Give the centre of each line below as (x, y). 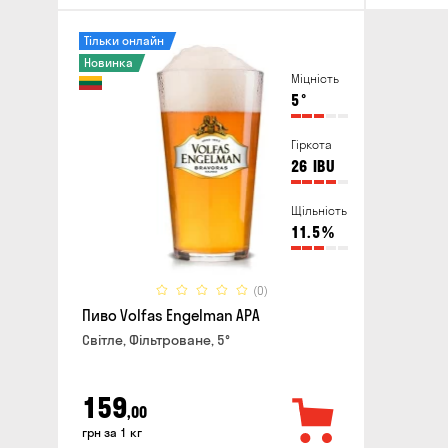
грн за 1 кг (112, 432)
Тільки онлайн (124, 41)
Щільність (318, 211)
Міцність (314, 79)
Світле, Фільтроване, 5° (156, 340)
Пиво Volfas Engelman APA (171, 316)
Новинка (108, 63)
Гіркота (311, 145)
